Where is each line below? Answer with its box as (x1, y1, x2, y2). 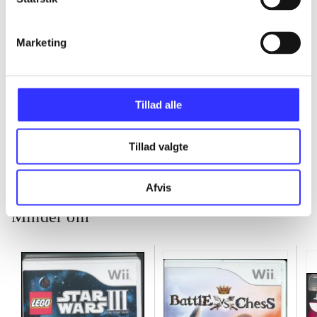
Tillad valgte (129, 140, 188, 152)
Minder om (11, 207, 89, 226)
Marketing (16, 36, 67, 49)
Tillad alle (135, 98, 182, 111)
